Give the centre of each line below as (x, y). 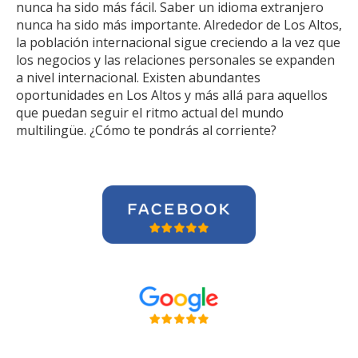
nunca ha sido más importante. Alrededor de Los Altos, (179, 25)
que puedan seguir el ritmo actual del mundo (150, 113)
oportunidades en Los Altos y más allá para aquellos (172, 95)
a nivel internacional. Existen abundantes (138, 78)
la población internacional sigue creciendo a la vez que (178, 42)
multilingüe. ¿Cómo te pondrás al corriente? (146, 130)
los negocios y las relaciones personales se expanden (175, 60)
